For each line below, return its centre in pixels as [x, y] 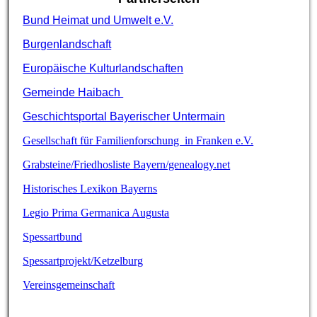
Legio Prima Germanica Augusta [96, 213]
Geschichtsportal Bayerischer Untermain [124, 117]
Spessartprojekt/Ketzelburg [83, 261]
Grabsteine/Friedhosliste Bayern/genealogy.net [127, 165]
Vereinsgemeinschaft [69, 285]
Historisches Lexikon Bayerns [90, 189]
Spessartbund [53, 237]
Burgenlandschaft [67, 45]
